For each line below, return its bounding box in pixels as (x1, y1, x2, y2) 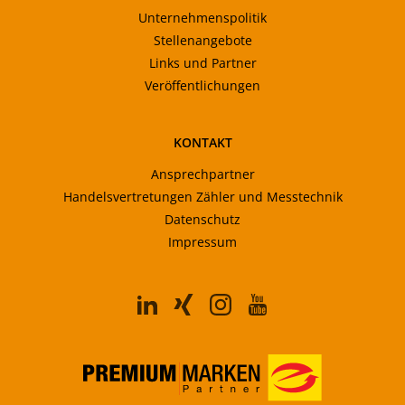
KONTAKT (173, 134, 232, 151)
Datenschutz (165, 211, 240, 228)
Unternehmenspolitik (138, 9, 267, 26)
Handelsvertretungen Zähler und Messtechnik (62, 188, 343, 205)
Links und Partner (148, 54, 257, 71)
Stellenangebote (153, 32, 252, 49)
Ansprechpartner (150, 165, 255, 183)
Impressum (168, 233, 237, 250)
